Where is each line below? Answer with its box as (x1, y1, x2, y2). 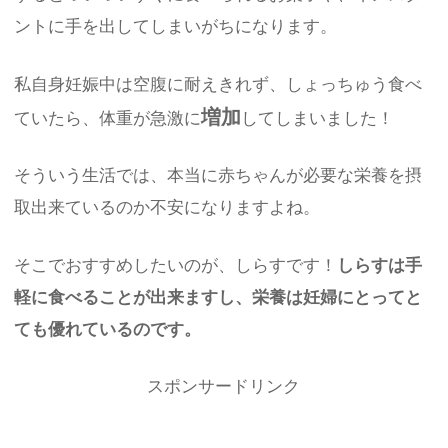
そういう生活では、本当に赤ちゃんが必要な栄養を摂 (14, 166, 423, 186)
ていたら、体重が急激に (14, 108, 202, 128)
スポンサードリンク (147, 377, 301, 397)
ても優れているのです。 (14, 319, 202, 339)
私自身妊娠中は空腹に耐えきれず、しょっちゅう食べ (14, 74, 423, 94)
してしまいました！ (241, 108, 395, 128)
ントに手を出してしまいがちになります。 (14, 17, 338, 37)
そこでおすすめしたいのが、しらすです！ (14, 255, 338, 275)
